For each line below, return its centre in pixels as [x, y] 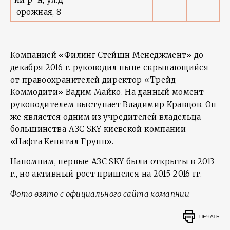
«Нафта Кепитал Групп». [62, 141]
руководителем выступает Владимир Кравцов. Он [113, 104]
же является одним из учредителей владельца [106, 117]
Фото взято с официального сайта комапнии [101, 194]
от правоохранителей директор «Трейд [93, 80]
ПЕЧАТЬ [209, 216]
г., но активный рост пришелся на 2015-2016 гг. [106, 174]
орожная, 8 [39, 12]
